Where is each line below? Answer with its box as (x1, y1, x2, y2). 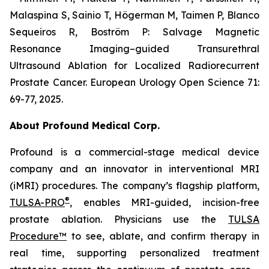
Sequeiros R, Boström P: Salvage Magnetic (10, 26, 259, 38)
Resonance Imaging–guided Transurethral (10, 43, 259, 55)
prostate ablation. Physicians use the (10, 213, 228, 225)
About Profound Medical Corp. (10, 119, 160, 131)
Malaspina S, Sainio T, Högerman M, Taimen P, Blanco (10, 9, 259, 21)
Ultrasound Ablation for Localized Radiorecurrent (10, 59, 259, 71)
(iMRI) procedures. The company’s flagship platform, (10, 180, 259, 192)
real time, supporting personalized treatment (10, 247, 259, 259)
